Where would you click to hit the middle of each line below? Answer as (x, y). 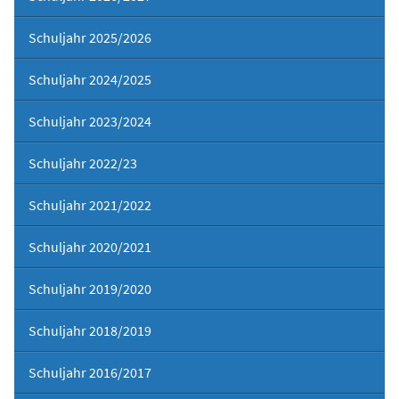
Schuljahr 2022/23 (83, 163)
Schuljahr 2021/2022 (90, 204)
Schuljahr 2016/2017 (90, 372)
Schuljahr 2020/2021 (90, 246)
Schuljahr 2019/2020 (90, 288)
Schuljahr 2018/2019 (90, 330)
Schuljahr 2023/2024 (90, 121)
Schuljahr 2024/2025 (90, 79)
